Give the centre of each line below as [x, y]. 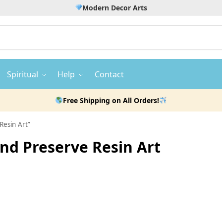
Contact [110, 74]
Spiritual [22, 74]
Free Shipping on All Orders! [111, 100]
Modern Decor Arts [115, 8]
